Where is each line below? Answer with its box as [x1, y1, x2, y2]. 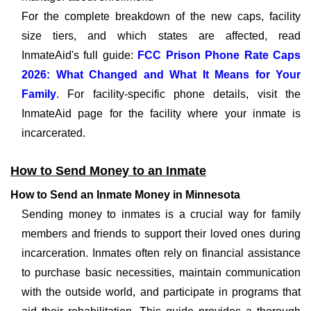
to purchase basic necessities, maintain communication [22, 267, 301, 278]
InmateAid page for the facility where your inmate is [22, 108, 301, 119]
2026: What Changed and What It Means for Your [22, 69, 301, 81]
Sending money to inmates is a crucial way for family [22, 208, 301, 220]
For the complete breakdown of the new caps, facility [22, 10, 301, 22]
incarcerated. [22, 127, 85, 139]
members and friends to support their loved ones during [22, 228, 301, 239]
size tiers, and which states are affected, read [22, 30, 301, 42]
